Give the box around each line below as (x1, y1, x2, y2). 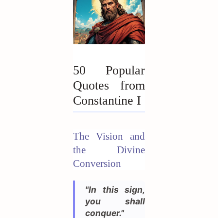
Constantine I (73, 93, 141, 108)
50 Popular (73, 63, 145, 77)
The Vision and (73, 130, 145, 142)
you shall (85, 196, 145, 206)
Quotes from (73, 78, 145, 92)
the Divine (73, 144, 145, 156)
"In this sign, (85, 184, 145, 195)
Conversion (73, 157, 121, 169)
